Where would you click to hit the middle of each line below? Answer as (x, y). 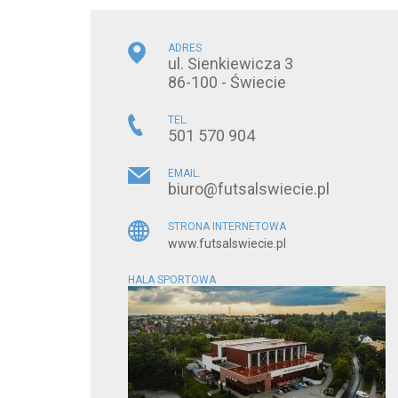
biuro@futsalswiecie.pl (249, 189)
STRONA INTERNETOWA (227, 227)
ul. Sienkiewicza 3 (231, 64)
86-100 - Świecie (227, 83)
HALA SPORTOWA (172, 280)
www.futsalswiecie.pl (227, 244)
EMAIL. (184, 174)
